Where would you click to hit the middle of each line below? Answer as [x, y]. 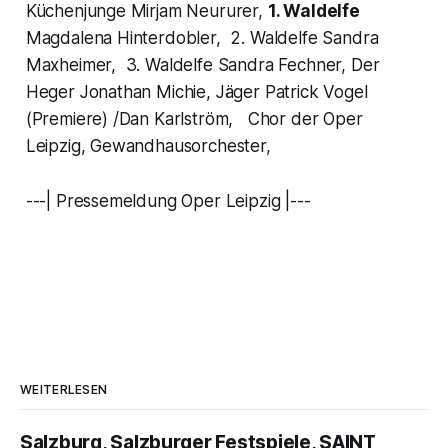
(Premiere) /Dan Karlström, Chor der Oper [194, 119]
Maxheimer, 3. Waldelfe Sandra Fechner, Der [202, 65]
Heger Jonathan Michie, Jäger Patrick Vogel [196, 92]
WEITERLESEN [64, 390]
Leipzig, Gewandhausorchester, [148, 146]
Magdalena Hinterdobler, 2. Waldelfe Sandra [202, 38]
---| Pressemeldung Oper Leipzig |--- [168, 201]
